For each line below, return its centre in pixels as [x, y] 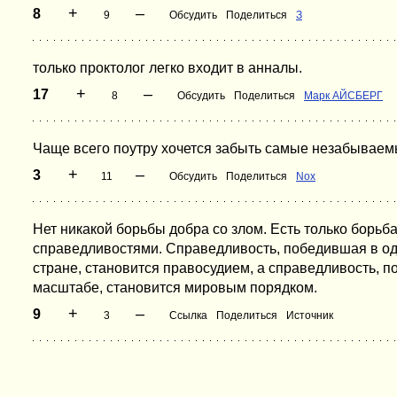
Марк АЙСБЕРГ [343, 96]
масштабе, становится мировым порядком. [175, 288]
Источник [310, 315]
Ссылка [188, 315]
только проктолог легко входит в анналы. [167, 68]
